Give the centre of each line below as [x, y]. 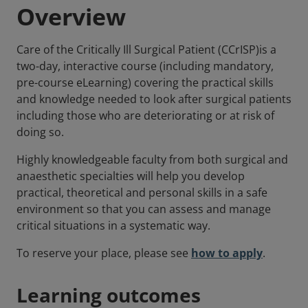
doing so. [40, 132]
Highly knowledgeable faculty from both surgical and [152, 160]
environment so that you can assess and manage [144, 209]
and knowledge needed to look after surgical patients [154, 99]
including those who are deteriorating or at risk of [145, 116]
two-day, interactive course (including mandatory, [145, 66]
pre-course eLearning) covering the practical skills [145, 83]
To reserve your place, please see [104, 253]
